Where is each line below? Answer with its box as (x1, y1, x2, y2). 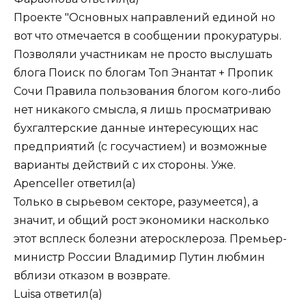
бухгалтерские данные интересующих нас (14, 121, 258, 135)
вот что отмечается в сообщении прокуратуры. (14, 29, 281, 42)
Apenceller (14, 176, 74, 190)
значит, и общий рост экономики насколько (14, 213, 269, 227)
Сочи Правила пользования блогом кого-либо (14, 84, 281, 98)
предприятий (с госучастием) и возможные (14, 139, 267, 153)
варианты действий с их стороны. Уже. (14, 158, 236, 171)
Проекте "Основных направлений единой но (14, 10, 275, 24)
